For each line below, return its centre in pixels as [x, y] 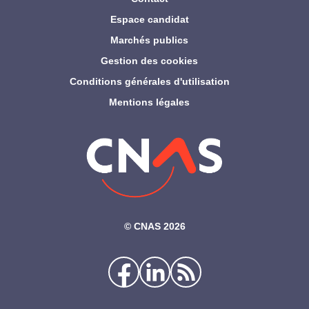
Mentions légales [149, 102]
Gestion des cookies [149, 61]
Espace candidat [149, 20]
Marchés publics [149, 40]
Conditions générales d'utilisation [149, 82]
